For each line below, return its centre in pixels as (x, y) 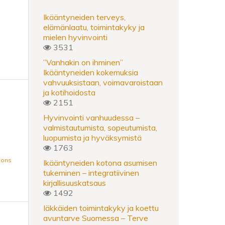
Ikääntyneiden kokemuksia (91, 72)
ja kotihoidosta (69, 92)
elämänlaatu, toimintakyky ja (94, 27)
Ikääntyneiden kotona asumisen (100, 162)
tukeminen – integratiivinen (91, 173)
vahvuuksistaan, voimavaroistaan (103, 82)
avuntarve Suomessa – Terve (96, 218)
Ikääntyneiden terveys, (84, 17)
